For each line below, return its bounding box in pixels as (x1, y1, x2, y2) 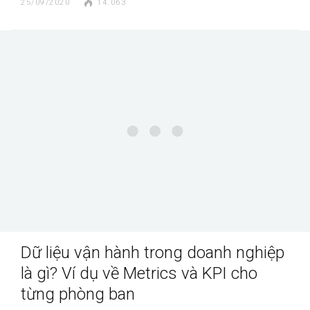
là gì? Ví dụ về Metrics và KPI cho (21, 263, 257, 283)
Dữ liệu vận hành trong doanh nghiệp (21, 242, 284, 262)
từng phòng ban (21, 284, 135, 304)
